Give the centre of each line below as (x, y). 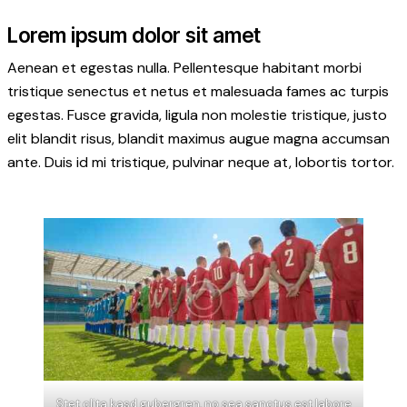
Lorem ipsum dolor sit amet (134, 35)
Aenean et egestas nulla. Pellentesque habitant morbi (184, 68)
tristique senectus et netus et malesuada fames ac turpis (198, 92)
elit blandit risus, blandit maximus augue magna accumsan (199, 139)
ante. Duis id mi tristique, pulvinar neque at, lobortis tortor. (201, 163)
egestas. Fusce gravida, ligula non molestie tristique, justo (197, 115)
